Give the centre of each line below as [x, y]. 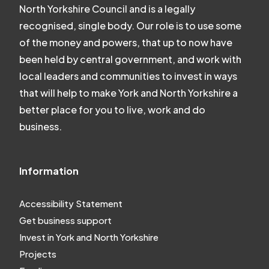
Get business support [66, 220]
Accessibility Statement [71, 204]
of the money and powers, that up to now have [126, 43]
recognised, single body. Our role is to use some [131, 26]
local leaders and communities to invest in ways [128, 76]
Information [49, 171]
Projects [38, 254]
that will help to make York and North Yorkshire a [129, 93]
